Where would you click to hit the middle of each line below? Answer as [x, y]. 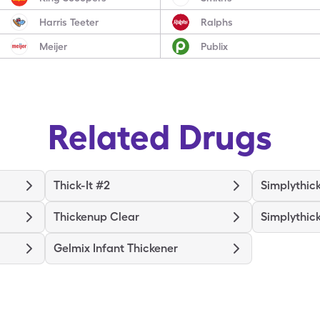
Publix [214, 46]
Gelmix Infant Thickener [116, 248]
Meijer [54, 46]
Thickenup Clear [96, 217]
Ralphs [216, 22]
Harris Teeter [69, 22]
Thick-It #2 [82, 185]
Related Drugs [160, 137]
